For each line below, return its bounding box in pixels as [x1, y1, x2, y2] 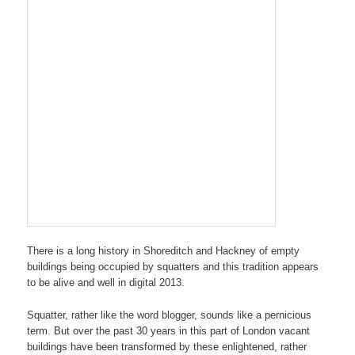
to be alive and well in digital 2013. [27, 277, 185, 289]
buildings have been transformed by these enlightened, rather [27, 341, 307, 353]
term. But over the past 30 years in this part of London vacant [27, 325, 311, 338]
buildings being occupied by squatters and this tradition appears [27, 261, 319, 273]
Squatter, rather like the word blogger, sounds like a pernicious [27, 309, 312, 322]
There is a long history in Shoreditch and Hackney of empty [27, 245, 300, 258]
